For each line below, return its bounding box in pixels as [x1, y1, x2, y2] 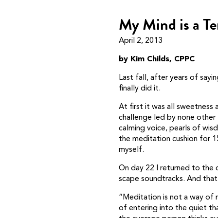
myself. [119, 145, 144, 154]
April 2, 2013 [119, 36, 163, 45]
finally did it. [119, 84, 161, 92]
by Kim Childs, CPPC [119, 55, 195, 63]
